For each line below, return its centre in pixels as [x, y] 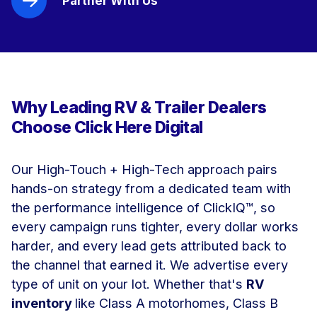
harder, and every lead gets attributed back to [149, 246]
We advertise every [229, 265]
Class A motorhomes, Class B [187, 303]
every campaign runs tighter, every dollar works [155, 227]
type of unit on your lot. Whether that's [129, 284]
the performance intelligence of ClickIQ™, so [143, 208]
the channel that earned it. [91, 265]
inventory [43, 303]
